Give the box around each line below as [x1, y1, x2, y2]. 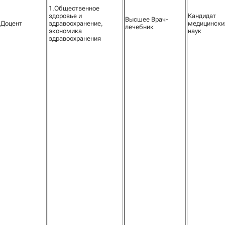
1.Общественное [49, 5, 99, 12]
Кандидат [188, 12, 216, 20]
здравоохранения [49, 35, 101, 42]
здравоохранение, [49, 20, 103, 27]
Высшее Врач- [125, 16, 168, 23]
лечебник [125, 23, 154, 31]
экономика [49, 27, 82, 35]
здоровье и [49, 12, 82, 20]
